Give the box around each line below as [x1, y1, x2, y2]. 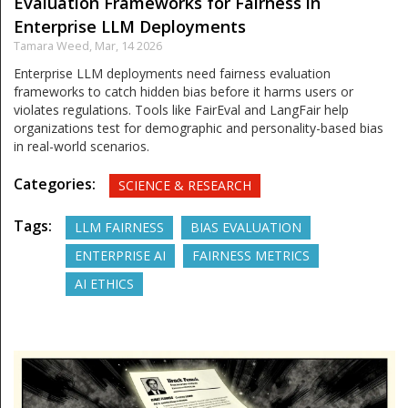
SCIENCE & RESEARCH [118, 177, 251, 195]
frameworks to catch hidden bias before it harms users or [14, 83, 353, 101]
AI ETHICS [75, 275, 134, 293]
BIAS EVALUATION [190, 219, 301, 237]
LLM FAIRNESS [75, 219, 164, 237]
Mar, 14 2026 [95, 38, 162, 55]
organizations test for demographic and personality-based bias [14, 119, 383, 138]
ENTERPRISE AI [75, 247, 166, 265]
